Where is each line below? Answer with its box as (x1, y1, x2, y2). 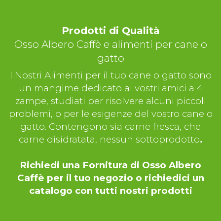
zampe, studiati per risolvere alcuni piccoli (15, 95, 206, 107)
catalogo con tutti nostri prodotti (29, 185, 192, 197)
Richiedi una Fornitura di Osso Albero (20, 159, 201, 171)
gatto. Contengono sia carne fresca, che (20, 121, 201, 133)
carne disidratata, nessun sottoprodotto (18, 134, 200, 146)
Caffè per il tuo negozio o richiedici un (17, 172, 204, 184)
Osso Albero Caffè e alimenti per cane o (14, 38, 207, 51)
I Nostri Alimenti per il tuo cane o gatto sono (9, 70, 212, 81)
